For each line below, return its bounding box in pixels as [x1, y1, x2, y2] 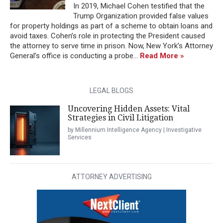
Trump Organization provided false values [73, 11, 209, 20]
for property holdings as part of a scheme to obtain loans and [10, 21, 213, 30]
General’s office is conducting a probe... [10, 51, 140, 60]
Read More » [140, 51, 184, 60]
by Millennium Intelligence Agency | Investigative [68, 126, 202, 133]
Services [68, 133, 92, 141]
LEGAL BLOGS [90, 86, 133, 95]
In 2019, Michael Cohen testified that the [73, 1, 205, 10]
